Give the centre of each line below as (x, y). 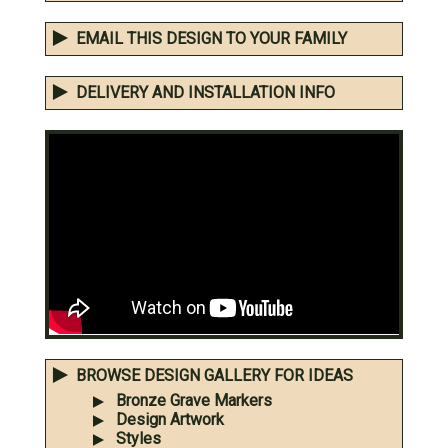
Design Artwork (170, 419)
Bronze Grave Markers (194, 400)
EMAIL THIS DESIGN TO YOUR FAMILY (211, 39)
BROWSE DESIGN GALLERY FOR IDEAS (214, 375)
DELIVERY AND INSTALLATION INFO (205, 93)
